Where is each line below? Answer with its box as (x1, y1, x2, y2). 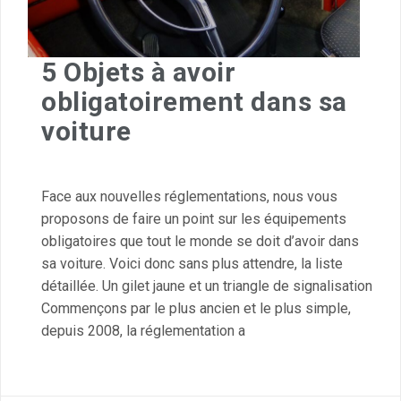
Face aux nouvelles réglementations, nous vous (41, 187, 337, 205)
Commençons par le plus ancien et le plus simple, (41, 299, 351, 317)
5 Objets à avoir (41, 55, 235, 88)
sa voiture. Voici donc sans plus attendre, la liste (41, 254, 343, 272)
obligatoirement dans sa (41, 85, 347, 117)
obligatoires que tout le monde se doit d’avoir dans (41, 232, 359, 250)
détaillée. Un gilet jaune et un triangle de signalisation (41, 277, 372, 294)
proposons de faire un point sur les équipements (41, 209, 346, 227)
